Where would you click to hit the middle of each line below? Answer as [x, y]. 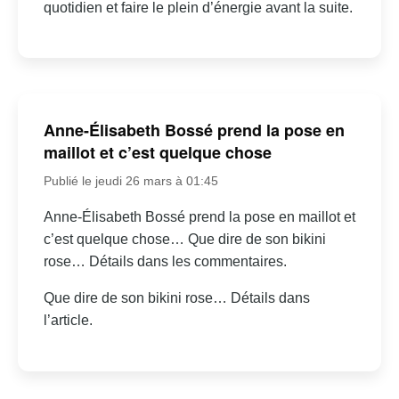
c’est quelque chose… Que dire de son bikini [184, 240]
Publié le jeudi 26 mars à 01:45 [130, 181]
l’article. [68, 321]
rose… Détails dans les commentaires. [165, 262]
